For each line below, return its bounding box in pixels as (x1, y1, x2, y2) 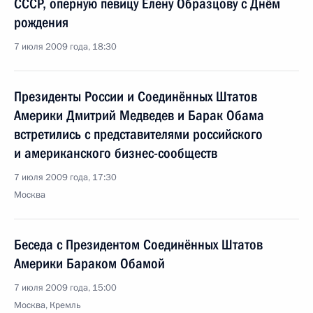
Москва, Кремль (14, 299, 81, 312)
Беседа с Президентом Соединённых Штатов (14, 236, 263, 253)
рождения (14, 14, 68, 31)
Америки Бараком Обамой (14, 255, 165, 272)
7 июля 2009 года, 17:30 (14, 171, 117, 184)
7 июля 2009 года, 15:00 (14, 282, 117, 294)
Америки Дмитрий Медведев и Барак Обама (14, 107, 264, 124)
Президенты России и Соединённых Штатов (14, 88, 257, 105)
